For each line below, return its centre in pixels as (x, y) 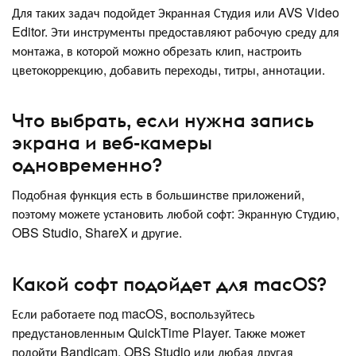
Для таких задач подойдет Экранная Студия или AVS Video (176, 12)
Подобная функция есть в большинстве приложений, (158, 195)
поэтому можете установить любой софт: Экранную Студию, (176, 214)
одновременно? (87, 165)
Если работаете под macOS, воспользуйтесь (133, 313)
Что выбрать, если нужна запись (163, 120)
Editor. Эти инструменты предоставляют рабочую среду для (176, 31)
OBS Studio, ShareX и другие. (97, 233)
